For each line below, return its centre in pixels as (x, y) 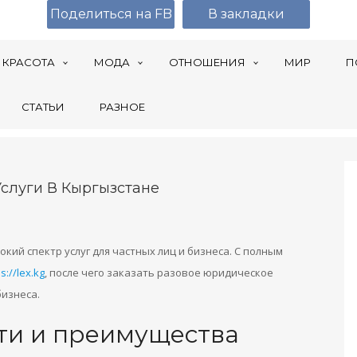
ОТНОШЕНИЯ (207, 62)
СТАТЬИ (43, 107)
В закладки (246, 14)
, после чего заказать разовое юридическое (159, 273)
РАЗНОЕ (122, 107)
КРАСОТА (29, 62)
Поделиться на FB (111, 14)
